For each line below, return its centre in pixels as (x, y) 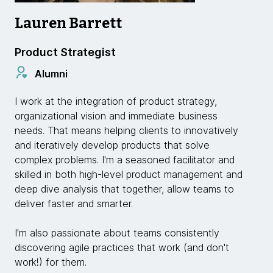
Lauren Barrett (68, 23)
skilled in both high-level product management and (129, 174)
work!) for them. (51, 262)
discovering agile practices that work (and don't (122, 247)
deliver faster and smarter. (75, 204)
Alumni (51, 73)
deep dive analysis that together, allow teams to (124, 189)
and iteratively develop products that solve (112, 145)
